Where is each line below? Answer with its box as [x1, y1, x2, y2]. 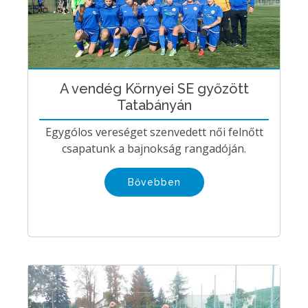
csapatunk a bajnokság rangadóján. [62, 140, 246, 156]
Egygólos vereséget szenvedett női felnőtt [45, 124, 263, 140]
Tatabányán [116, 96, 192, 113]
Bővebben [127, 176, 181, 188]
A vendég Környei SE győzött [59, 80, 249, 97]
